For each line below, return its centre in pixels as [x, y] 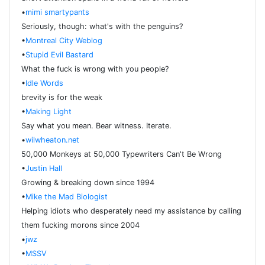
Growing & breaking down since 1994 [88, 183]
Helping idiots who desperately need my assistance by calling [131, 211]
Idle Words [44, 83]
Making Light [49, 112]
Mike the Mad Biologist [67, 197]
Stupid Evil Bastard [59, 55]
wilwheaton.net [52, 140]
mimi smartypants [57, 12]
